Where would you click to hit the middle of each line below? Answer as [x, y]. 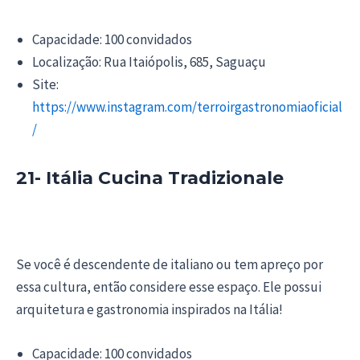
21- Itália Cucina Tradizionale [150, 178]
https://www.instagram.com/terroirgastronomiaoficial [187, 107]
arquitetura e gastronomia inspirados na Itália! [149, 310]
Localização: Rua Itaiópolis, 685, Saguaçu [149, 62]
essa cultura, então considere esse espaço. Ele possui [169, 287]
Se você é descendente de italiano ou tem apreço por [170, 265]
